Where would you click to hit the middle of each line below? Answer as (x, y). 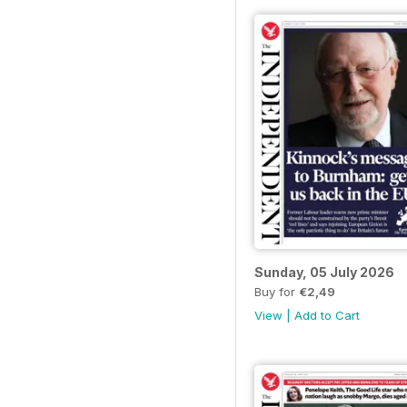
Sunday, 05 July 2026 (324, 272)
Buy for (277, 291)
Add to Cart (327, 315)
